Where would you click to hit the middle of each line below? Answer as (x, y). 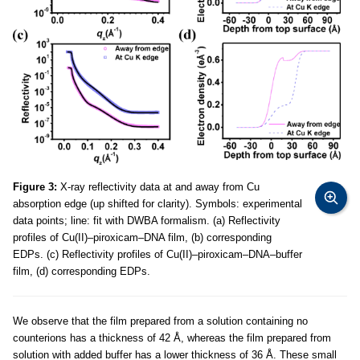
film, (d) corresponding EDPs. (82, 271)
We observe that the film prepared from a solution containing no (160, 321)
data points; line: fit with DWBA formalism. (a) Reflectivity (147, 220)
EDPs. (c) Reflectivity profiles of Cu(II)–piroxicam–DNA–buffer (157, 254)
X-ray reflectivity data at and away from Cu (158, 186)
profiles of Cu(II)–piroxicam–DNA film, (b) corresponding (142, 237)
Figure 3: (35, 186)
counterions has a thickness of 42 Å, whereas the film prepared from (172, 337)
